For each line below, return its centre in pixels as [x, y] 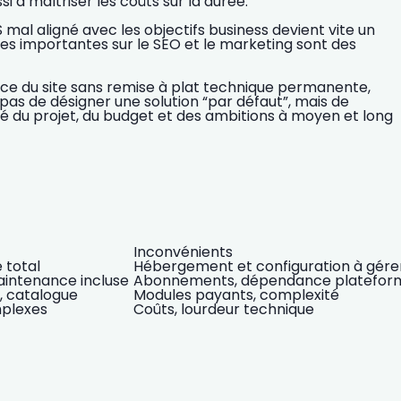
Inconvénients [183, 252]
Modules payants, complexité [236, 295]
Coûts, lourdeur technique [224, 310]
